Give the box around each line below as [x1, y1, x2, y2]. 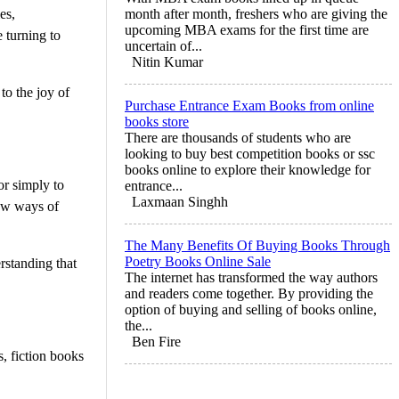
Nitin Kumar [132, 53, 203, 69]
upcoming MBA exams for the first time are [125, 21, 369, 37]
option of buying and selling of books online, [125, 301, 377, 317]
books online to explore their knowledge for [125, 161, 370, 177]
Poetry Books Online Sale [125, 253, 271, 269]
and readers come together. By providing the [125, 285, 373, 301]
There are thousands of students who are [125, 129, 351, 145]
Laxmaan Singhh [132, 193, 228, 209]
